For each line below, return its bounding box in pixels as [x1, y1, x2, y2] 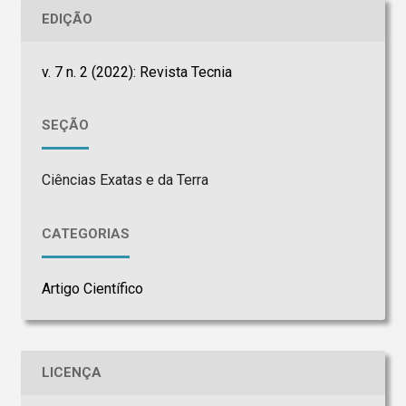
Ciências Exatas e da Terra [41, 171, 208, 189]
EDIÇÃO [41, 11, 92, 28]
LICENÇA [41, 364, 101, 382]
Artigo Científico [41, 279, 143, 297]
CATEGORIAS [41, 225, 130, 242]
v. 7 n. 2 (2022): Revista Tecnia [41, 63, 232, 81]
